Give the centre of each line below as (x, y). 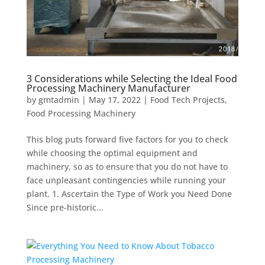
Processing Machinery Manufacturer (108, 88)
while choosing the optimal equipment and (112, 153)
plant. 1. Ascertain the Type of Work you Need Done (129, 193)
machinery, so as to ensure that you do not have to (127, 166)
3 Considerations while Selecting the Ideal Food (132, 78)
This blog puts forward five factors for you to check (127, 139)
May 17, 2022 (114, 99)
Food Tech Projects (187, 99)
